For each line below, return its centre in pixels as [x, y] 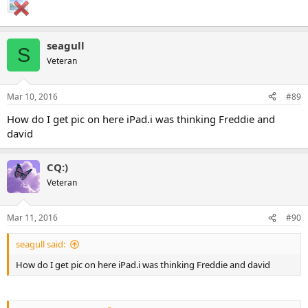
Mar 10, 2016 [32, 96]
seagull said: [41, 244]
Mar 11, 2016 [32, 218]
